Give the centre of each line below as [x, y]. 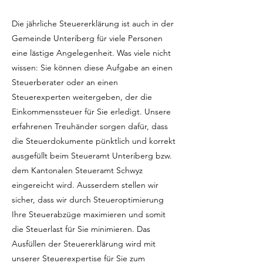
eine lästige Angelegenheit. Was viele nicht [91, 53]
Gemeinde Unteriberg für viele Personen [87, 38]
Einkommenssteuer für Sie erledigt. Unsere [91, 112]
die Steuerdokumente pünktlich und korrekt [94, 141]
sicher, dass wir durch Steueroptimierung [88, 200]
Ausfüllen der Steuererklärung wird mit [84, 244]
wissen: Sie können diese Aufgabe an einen [92, 68]
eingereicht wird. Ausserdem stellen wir [85, 185]
